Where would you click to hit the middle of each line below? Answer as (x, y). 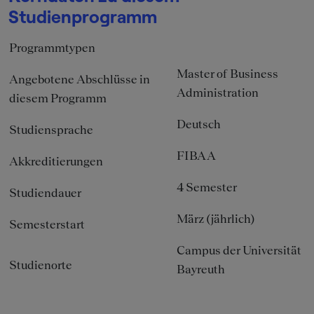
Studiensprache (51, 130)
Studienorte (41, 265)
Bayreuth (201, 269)
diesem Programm (58, 98)
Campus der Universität (239, 251)
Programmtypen (52, 48)
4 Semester (207, 187)
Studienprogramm (83, 16)
